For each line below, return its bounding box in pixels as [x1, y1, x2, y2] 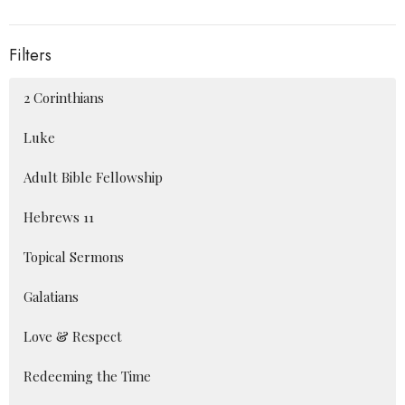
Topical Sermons [24, 248, 124, 267]
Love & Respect [24, 327, 122, 346]
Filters [9, 42, 52, 67]
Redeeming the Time [24, 367, 151, 386]
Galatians [24, 287, 79, 306]
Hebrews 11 [24, 208, 94, 227]
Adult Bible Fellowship [24, 168, 163, 187]
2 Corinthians [24, 89, 104, 108]
